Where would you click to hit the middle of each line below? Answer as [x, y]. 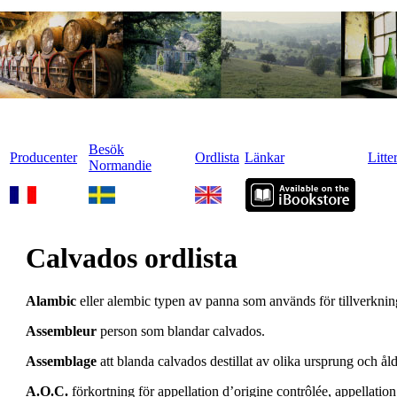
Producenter [43, 157]
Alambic [51, 301]
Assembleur [61, 331]
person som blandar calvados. [181, 331]
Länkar [265, 157]
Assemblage [61, 362]
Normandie [120, 165]
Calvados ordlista [132, 258]
